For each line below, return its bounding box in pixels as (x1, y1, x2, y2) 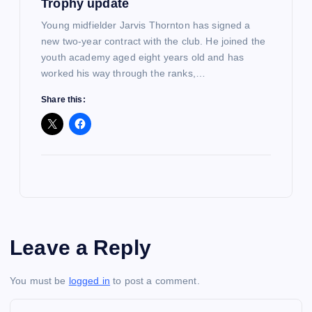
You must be (10, 274, 69, 286)
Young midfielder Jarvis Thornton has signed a (41, 19, 251, 31)
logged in (68, 274, 111, 286)
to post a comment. (110, 274, 200, 286)
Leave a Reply (10, 235, 151, 259)
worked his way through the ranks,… (41, 67, 205, 79)
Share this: (41, 95, 86, 105)
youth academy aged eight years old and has (41, 51, 244, 63)
